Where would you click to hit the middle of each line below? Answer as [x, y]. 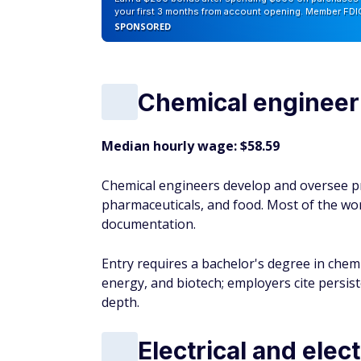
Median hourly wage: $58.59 [191, 146]
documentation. [149, 224]
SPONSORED [143, 26]
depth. [120, 302]
